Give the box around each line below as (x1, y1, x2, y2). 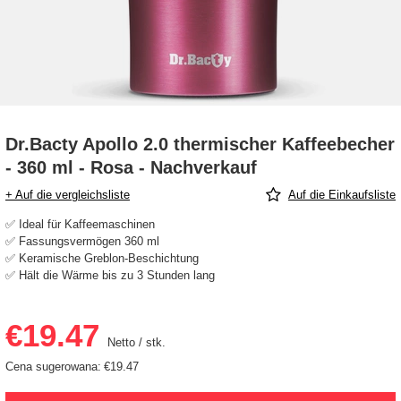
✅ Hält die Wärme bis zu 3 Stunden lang (5, 269, 215, 283)
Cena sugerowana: (5, 360, 101, 374)
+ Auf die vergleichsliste (5, 188, 130, 202)
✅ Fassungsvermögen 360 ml (5, 235, 159, 249)
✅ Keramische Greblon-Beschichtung (5, 252, 199, 266)
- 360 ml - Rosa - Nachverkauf (5, 158, 257, 178)
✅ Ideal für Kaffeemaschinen (5, 218, 155, 232)
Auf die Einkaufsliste (288, 188, 396, 202)
